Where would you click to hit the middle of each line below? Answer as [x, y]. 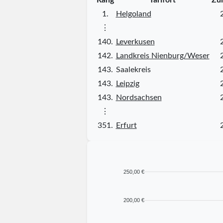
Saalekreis [133, 69]
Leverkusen [135, 42]
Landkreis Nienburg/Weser [163, 56]
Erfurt [126, 125]
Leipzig [127, 83]
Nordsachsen [139, 97]
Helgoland [133, 14]
